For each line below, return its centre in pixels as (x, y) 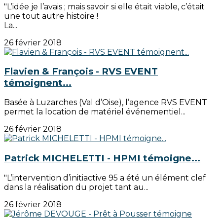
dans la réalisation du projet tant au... (76, 187)
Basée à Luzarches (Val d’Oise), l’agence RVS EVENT (106, 103)
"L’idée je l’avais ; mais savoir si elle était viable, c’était (104, 6)
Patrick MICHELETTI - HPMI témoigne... (102, 158)
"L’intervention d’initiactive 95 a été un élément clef (105, 178)
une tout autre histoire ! (51, 16)
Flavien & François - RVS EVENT (81, 72)
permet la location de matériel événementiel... (95, 112)
